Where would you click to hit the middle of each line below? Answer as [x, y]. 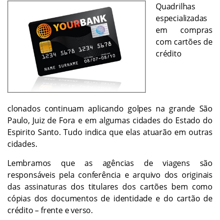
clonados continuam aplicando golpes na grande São [110, 108]
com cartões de [184, 41]
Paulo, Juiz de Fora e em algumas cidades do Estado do [110, 120]
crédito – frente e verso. [50, 210]
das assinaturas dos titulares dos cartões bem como [110, 186]
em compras [184, 30]
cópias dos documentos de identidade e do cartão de [110, 198]
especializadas [182, 18]
